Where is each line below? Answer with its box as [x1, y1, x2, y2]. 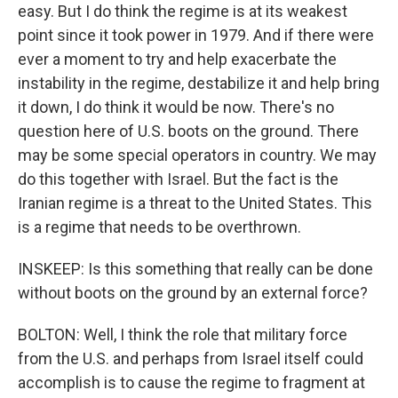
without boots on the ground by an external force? [18, 283, 368, 302]
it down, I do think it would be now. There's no [18, 98, 334, 116]
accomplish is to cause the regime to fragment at [18, 373, 365, 392]
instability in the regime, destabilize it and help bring [18, 74, 379, 92]
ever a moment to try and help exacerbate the [18, 50, 337, 68]
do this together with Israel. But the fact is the [18, 170, 338, 188]
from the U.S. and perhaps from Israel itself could [18, 349, 363, 368]
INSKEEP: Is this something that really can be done [18, 259, 373, 278]
